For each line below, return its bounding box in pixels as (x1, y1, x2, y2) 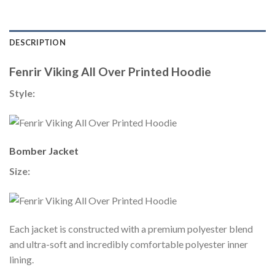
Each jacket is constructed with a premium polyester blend (9, 223, 253, 235)
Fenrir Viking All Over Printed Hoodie (9, 64, 211, 79)
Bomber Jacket (9, 145, 79, 157)
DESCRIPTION (9, 37, 66, 48)
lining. (9, 254, 34, 266)
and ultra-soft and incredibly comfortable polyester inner (9, 238, 248, 250)
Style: (9, 87, 37, 99)
